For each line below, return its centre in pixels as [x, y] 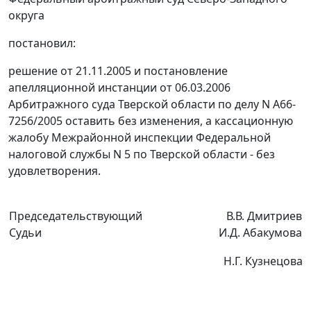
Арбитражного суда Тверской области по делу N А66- [152, 104]
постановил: [42, 43]
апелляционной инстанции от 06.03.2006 [119, 88]
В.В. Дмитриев [264, 216]
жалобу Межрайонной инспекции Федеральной [140, 138]
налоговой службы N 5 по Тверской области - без [142, 154]
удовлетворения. [54, 171]
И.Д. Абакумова [260, 233]
